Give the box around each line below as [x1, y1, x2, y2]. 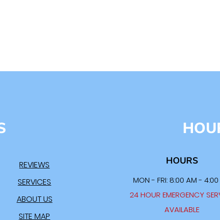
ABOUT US [16, 193, 53, 205]
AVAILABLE [164, 204, 199, 215]
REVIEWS [19, 159, 50, 171]
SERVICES [18, 176, 52, 188]
